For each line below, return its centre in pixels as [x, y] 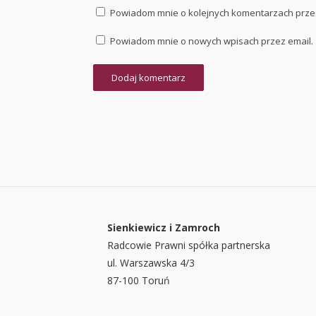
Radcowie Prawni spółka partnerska [189, 245]
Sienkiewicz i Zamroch [164, 228]
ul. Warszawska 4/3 [151, 263]
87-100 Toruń [139, 281]
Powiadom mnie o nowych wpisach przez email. [212, 41]
